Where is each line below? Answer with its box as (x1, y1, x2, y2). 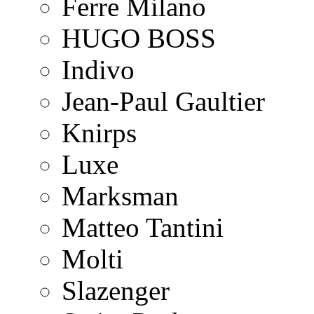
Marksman (62, 181, 179, 211)
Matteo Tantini (62, 212, 224, 243)
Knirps (62, 118, 137, 148)
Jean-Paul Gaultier (62, 86, 265, 116)
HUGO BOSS (62, 23, 216, 53)
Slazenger (62, 275, 170, 306)
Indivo (62, 55, 135, 85)
